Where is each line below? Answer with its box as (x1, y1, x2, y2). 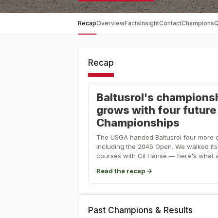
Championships (96, 116, 180, 129)
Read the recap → (96, 167, 152, 175)
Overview (96, 19, 125, 27)
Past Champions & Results (88, 205, 193, 215)
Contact (159, 19, 182, 27)
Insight (140, 19, 159, 27)
